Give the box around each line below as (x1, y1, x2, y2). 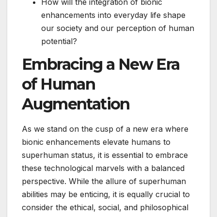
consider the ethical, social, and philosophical (22, 202, 188, 212)
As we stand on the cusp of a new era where (22, 124, 188, 134)
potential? (41, 36, 77, 46)
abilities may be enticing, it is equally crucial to (22, 189, 190, 199)
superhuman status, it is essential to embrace (22, 150, 188, 160)
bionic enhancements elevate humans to (22, 137, 170, 147)
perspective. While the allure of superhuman (22, 176, 186, 186)
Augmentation (22, 94, 130, 114)
